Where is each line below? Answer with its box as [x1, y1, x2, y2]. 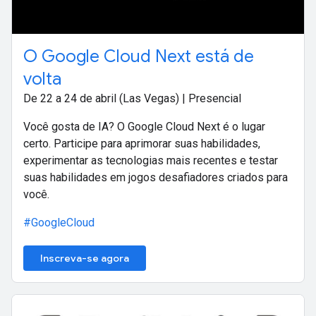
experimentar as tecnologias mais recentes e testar [23, 153, 278, 167]
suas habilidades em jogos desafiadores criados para [23, 170, 288, 184]
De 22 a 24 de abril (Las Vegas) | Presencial [23, 91, 241, 105]
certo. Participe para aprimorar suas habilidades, [23, 136, 260, 150]
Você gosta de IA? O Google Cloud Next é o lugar [23, 119, 265, 133]
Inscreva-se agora [40, 251, 129, 265]
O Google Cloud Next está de [23, 45, 254, 67]
